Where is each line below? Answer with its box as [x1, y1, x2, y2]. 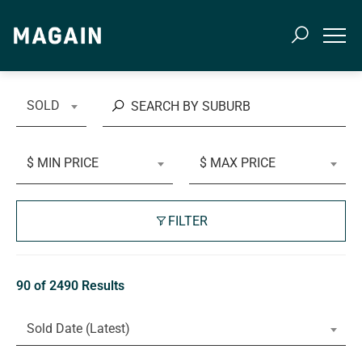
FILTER [167, 213, 208, 229]
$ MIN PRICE [27, 155, 99, 170]
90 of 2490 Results [16, 278, 124, 293]
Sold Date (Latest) [27, 321, 130, 336]
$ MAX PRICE [200, 155, 276, 170]
